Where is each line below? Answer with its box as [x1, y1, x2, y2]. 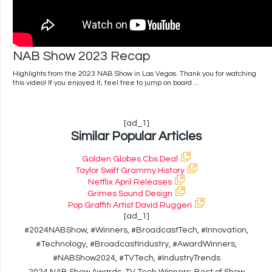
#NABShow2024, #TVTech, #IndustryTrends [52, 254, 220, 263]
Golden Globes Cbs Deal [82, 155, 178, 164]
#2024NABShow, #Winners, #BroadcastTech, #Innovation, [24, 226, 248, 235]
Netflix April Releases [88, 178, 172, 187]
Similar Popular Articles [71, 130, 202, 143]
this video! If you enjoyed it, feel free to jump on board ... [13, 79, 199, 87]
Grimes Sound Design [87, 189, 172, 199]
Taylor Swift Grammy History [75, 166, 185, 175]
